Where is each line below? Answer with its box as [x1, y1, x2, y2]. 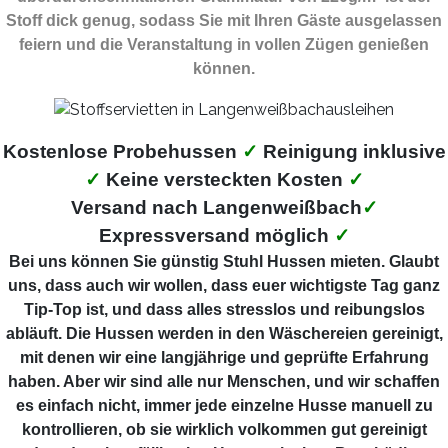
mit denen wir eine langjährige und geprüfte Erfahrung [19, 349, 429, 367]
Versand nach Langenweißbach [70, 197, 362, 219]
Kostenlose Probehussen [2, 141, 242, 163]
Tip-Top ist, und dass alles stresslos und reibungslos [23, 301, 425, 319]
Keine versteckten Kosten [100, 169, 348, 191]
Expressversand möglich [98, 225, 334, 247]
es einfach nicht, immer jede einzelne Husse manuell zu [15, 397, 433, 415]
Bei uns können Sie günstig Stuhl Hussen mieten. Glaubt [9, 253, 439, 271]
